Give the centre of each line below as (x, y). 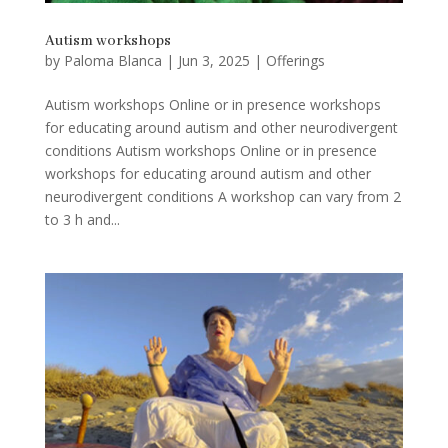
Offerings (295, 60)
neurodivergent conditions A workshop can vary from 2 (222, 196)
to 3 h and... (82, 219)
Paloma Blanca (112, 60)
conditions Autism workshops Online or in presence (210, 150)
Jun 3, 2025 (213, 60)
